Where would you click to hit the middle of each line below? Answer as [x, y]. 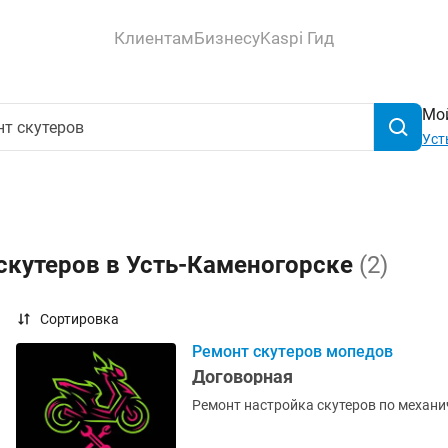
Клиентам [154, 37]
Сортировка [79, 319]
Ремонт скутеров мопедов [292, 351]
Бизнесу [227, 37]
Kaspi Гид [297, 37]
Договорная [242, 376]
